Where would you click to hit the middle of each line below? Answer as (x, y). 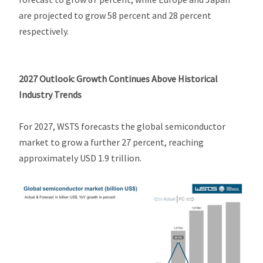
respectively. (44, 31)
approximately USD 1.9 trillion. (80, 158)
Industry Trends (50, 95)
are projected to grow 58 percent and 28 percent (115, 15)
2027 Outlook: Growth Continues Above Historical (119, 79)
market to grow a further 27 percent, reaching (112, 142)
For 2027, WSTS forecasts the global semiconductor (122, 126)
